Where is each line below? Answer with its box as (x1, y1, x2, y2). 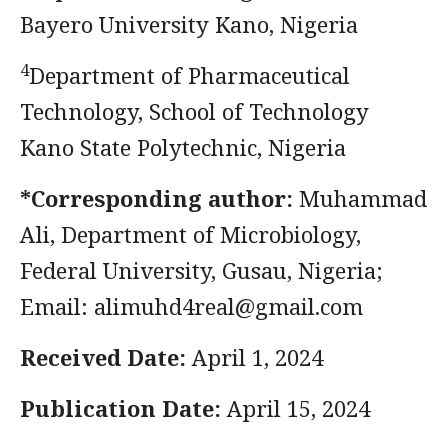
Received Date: (20, 342, 186, 372)
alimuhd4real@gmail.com (94, 291, 363, 321)
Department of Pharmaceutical (29, 60, 350, 90)
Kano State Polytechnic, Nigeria (20, 132, 346, 162)
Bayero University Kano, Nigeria (20, 9, 358, 39)
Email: (20, 291, 94, 321)
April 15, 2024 (221, 393, 370, 423)
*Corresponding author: (20, 183, 293, 213)
